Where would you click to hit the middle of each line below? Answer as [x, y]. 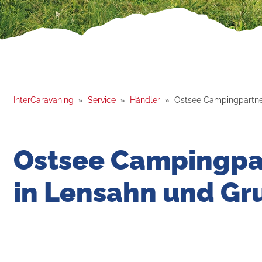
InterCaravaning [44, 100]
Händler [145, 100]
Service [102, 100]
